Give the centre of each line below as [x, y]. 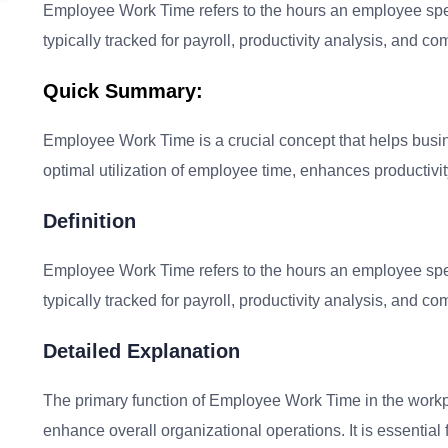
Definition [89, 221]
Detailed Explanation [141, 351]
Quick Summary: [123, 91]
